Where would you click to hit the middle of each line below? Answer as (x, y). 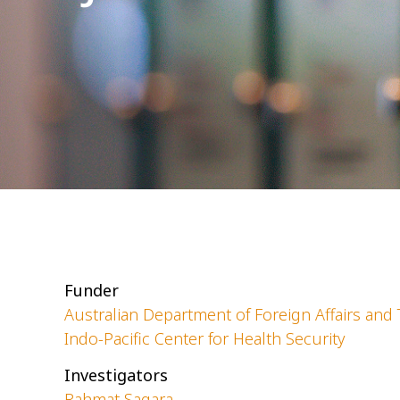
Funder (92, 290)
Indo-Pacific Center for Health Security (204, 338)
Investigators (116, 375)
